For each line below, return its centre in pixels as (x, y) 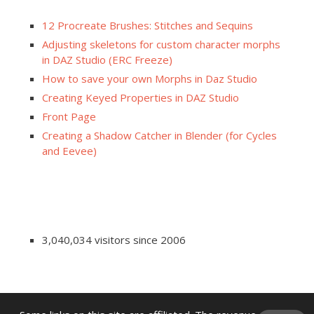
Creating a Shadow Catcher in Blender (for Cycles (159, 135)
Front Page (69, 116)
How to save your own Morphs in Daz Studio (150, 78)
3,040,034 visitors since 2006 (114, 239)
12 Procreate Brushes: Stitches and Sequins (148, 25)
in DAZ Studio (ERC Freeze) (107, 59)
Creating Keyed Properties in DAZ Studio (141, 97)
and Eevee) (69, 150)
